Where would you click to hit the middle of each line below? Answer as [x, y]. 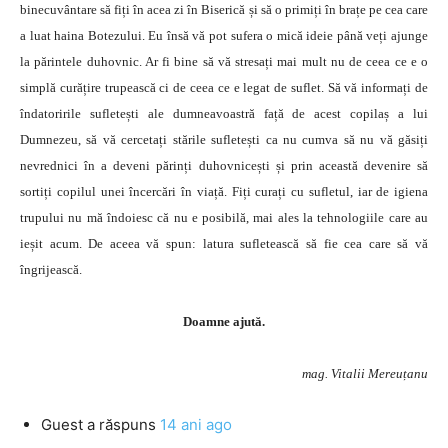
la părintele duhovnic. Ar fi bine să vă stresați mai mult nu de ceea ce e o [224, 61]
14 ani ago [196, 424]
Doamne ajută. [224, 321]
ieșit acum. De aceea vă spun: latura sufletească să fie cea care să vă [224, 243]
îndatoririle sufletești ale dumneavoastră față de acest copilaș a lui [224, 113]
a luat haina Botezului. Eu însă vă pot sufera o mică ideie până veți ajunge [224, 35]
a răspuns [121, 424]
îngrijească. [51, 269]
